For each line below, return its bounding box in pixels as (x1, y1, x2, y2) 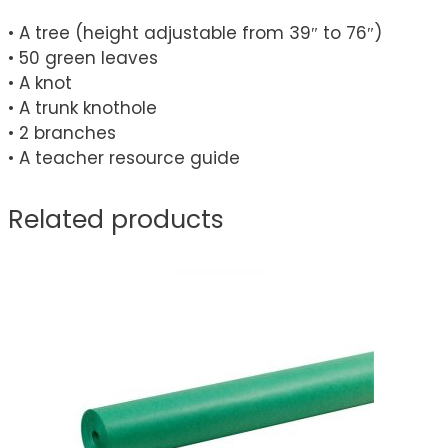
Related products (8, 201, 224, 237)
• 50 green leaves (8, 45, 158, 70)
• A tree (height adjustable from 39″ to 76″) (8, 20, 382, 45)
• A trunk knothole (8, 95, 157, 120)
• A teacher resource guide (8, 145, 240, 170)
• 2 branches (8, 120, 116, 145)
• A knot (8, 70, 72, 95)
